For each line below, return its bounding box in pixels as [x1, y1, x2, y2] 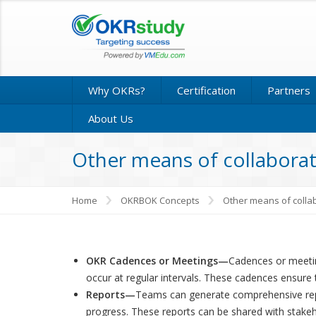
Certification [177, 83, 236, 97]
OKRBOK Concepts [121, 194, 200, 207]
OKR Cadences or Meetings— [86, 254, 229, 267]
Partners [267, 83, 310, 97]
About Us [88, 111, 133, 126]
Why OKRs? [88, 83, 145, 97]
